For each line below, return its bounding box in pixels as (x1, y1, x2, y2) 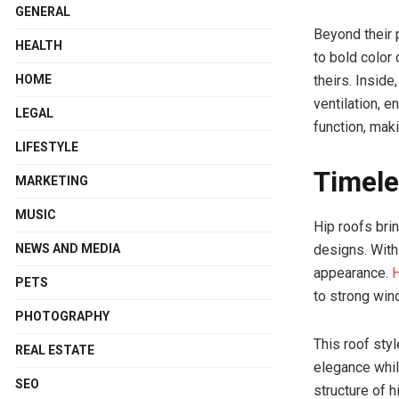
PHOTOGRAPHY (15, 308, 110, 323)
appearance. (313, 264, 392, 281)
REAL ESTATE (15, 342, 94, 357)
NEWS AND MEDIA (15, 240, 120, 256)
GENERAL (15, 4, 70, 19)
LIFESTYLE (15, 139, 78, 154)
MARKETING (15, 173, 88, 188)
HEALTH (15, 37, 62, 53)
